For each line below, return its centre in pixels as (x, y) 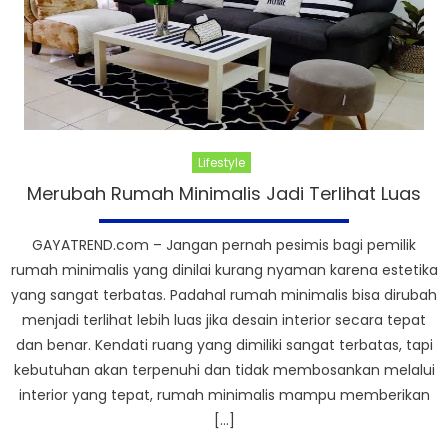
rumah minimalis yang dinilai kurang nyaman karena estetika (224, 269)
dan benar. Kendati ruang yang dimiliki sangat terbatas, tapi (224, 344)
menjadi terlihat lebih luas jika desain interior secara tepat (224, 319)
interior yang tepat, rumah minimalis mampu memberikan (224, 394)
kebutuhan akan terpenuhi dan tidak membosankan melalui (224, 369)
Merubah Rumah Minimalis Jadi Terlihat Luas (224, 193)
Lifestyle (221, 162)
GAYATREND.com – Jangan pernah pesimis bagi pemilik (224, 244)
